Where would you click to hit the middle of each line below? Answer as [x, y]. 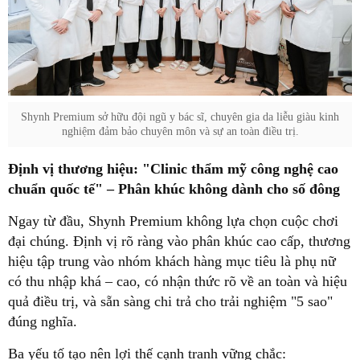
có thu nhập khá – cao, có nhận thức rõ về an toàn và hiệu [178, 281]
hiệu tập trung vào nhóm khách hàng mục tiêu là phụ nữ [172, 261]
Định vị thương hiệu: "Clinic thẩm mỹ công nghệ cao [173, 168]
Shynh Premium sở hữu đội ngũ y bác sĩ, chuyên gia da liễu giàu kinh [180, 117]
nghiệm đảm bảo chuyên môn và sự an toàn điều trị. [180, 131]
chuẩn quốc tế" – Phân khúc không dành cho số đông [174, 188]
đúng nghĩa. [43, 321]
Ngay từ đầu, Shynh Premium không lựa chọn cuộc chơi [173, 221]
